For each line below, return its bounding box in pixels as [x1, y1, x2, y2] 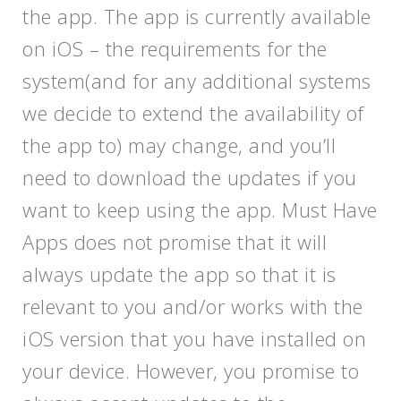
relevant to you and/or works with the [22, 293, 363, 320]
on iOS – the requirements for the [22, 35, 328, 62]
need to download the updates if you [22, 164, 357, 191]
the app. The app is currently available [22, 3, 371, 30]
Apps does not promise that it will [22, 228, 327, 255]
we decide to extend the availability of [22, 99, 364, 126]
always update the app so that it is [22, 260, 337, 287]
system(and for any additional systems [22, 67, 371, 94]
